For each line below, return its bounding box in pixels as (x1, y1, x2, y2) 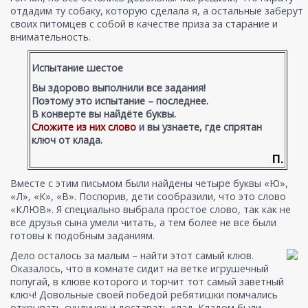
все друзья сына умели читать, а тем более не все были (10, 216, 276, 230)
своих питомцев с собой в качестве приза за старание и (10, 17, 278, 31)
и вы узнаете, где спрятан (136, 120, 262, 134)
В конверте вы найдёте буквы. (32, 107, 176, 121)
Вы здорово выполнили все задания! (32, 81, 206, 95)
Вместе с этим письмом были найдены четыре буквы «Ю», (10, 177, 288, 190)
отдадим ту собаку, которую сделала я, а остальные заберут (10, 4, 303, 18)
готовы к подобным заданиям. (10, 229, 155, 243)
